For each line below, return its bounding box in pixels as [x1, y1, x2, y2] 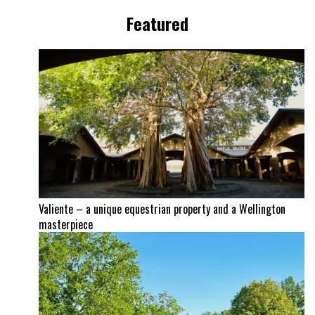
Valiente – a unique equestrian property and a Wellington [39, 200, 285, 217]
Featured [127, 11, 188, 37]
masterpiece [39, 215, 93, 233]
